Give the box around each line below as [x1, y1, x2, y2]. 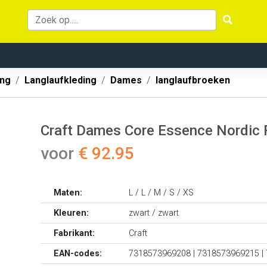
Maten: [54, 188, 83, 198]
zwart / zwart [129, 208, 179, 218]
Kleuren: [54, 208, 89, 218]
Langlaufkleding [24, 74, 97, 86]
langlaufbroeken [156, 74, 230, 86]
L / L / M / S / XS [129, 188, 194, 198]
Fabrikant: [54, 228, 95, 238]
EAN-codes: [54, 249, 103, 259]
